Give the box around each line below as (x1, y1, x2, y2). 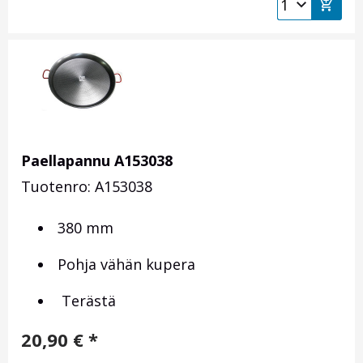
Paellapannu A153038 (21, 151, 173, 171)
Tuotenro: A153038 (21, 177, 152, 197)
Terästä (53, 291, 116, 311)
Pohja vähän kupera (53, 254, 195, 275)
